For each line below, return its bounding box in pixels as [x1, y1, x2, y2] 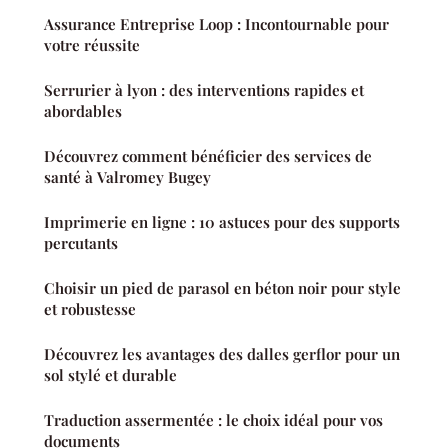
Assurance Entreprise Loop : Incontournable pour [44, 14, 389, 35]
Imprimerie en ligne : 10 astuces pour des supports [44, 212, 400, 233]
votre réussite [44, 35, 140, 56]
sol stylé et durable [44, 365, 177, 386]
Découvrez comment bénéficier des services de [44, 146, 372, 167]
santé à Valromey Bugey [44, 167, 211, 188]
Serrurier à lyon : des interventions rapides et [44, 80, 364, 101]
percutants [44, 233, 118, 254]
